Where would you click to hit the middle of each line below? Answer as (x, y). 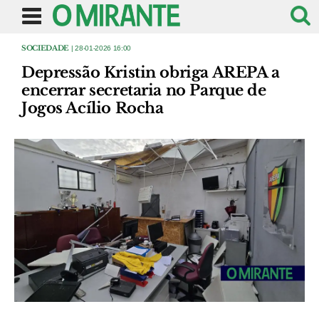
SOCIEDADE (46, 48)
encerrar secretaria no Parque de (144, 90)
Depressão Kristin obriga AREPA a (151, 73)
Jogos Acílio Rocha (93, 108)
